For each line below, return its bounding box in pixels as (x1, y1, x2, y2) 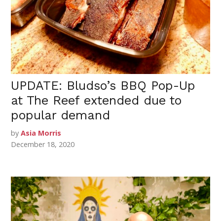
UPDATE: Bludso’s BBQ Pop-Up (11, 78, 196, 93)
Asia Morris (21, 128, 62, 138)
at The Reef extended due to (11, 93, 182, 108)
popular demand (11, 108, 110, 122)
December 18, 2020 (11, 139, 75, 149)
